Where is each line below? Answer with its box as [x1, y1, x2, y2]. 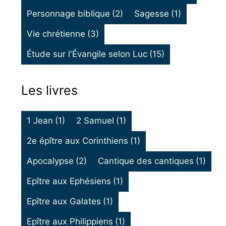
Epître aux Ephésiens [26, 176, 111, 187]
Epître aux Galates [26, 196, 101, 207]
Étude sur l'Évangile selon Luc [26, 49, 147, 60]
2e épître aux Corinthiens [26, 136, 128, 146]
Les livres [21, 82, 78, 98]
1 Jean [26, 116, 53, 126]
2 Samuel [76, 116, 115, 126]
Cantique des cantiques [98, 156, 194, 166]
